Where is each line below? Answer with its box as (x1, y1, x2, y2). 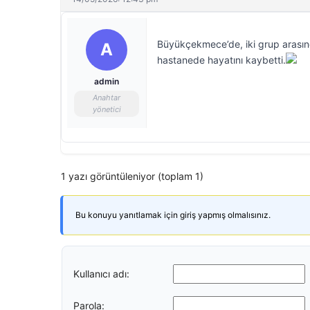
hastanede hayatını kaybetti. (157, 54, 286, 66)
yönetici (92, 104, 121, 114)
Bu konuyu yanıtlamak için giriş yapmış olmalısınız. (75, 210, 271, 220)
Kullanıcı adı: (73, 267, 129, 280)
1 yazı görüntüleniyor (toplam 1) (61, 170, 203, 182)
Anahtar (93, 93, 120, 102)
